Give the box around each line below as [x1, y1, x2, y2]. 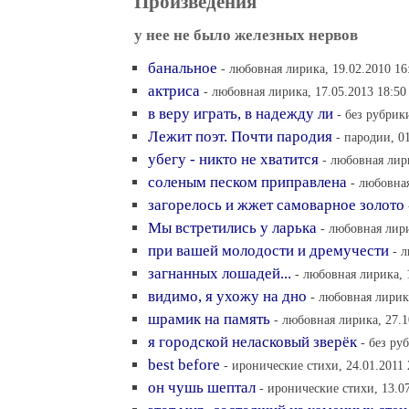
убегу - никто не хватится [148, 151, 319, 168]
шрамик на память [148, 310, 270, 328]
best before [148, 356, 220, 373]
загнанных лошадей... [148, 265, 291, 282]
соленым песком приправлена [148, 173, 347, 191]
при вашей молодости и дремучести [148, 242, 389, 259]
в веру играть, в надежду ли [148, 105, 333, 122]
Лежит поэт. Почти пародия [148, 128, 332, 145]
